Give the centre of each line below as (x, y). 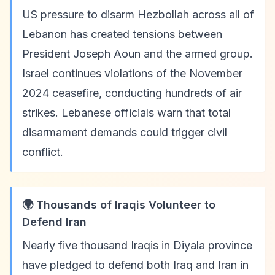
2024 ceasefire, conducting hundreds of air (132, 93)
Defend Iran (54, 222)
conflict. (43, 152)
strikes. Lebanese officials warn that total (126, 113)
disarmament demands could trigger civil (125, 132)
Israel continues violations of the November (132, 73)
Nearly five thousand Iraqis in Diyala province (137, 245)
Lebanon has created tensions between (122, 34)
